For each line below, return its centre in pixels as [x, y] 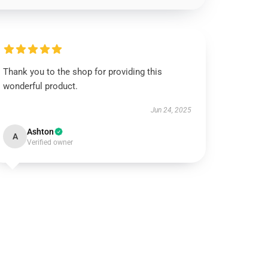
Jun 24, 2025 [171, 110]
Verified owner [50, 142]
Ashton [41, 132]
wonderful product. [41, 86]
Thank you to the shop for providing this [83, 72]
